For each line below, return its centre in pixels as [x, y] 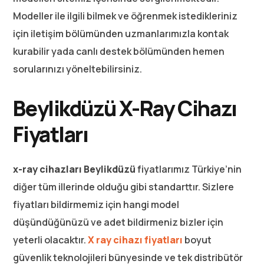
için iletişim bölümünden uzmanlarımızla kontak [121, 33]
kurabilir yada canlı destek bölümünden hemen [119, 51]
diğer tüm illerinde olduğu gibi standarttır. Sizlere [124, 187]
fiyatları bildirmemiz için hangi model [96, 204]
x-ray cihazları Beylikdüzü [75, 169]
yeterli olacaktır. [51, 240]
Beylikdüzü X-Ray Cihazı [125, 108]
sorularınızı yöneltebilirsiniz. [78, 69]
